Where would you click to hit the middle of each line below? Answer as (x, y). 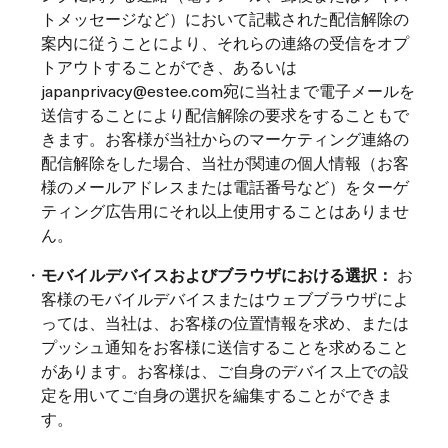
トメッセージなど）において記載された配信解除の (225, 18)
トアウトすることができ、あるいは (169, 66)
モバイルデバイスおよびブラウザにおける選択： (219, 274)
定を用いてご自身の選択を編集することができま (217, 394)
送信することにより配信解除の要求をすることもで (225, 114)
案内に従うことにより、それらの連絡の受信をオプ (225, 42)
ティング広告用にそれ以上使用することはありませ (225, 210)
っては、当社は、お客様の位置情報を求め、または (225, 322)
